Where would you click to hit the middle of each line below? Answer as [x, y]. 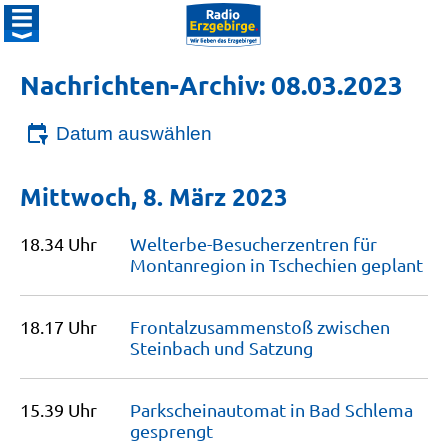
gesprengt [171, 430]
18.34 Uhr [58, 243]
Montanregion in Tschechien [245, 264]
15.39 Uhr [58, 409]
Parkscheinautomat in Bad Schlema [271, 409]
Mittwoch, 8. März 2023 [154, 196]
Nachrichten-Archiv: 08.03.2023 [211, 84]
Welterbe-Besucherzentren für [253, 243]
